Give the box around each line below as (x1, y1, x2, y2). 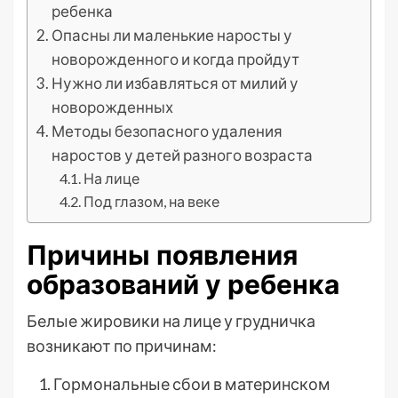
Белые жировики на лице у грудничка (27, 311, 315, 330)
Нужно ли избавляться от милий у (52, 74, 299, 92)
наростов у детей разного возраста (52, 146, 314, 164)
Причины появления (27, 239, 298, 271)
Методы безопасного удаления (52, 122, 283, 140)
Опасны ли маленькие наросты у (52, 26, 293, 44)
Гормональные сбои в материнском (53, 374, 330, 394)
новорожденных (52, 98, 174, 116)
